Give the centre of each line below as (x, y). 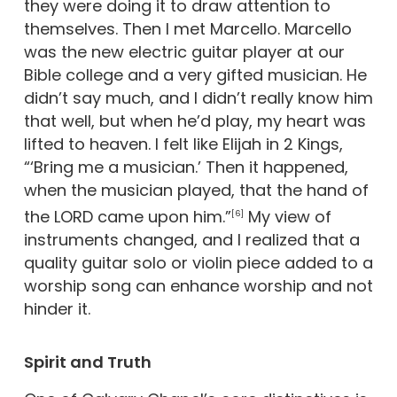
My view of (287, 217)
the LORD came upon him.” (127, 217)
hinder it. (57, 309)
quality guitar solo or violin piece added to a (198, 263)
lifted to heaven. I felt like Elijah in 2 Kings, (183, 144)
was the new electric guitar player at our (184, 52)
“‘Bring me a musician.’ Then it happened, (186, 167)
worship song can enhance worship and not (198, 286)
